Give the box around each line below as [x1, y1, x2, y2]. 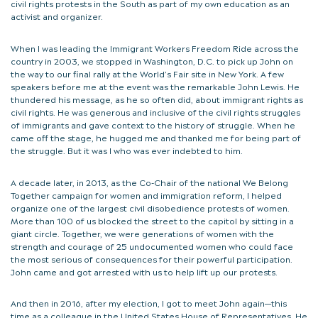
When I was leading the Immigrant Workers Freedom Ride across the [11, 41, 299, 55]
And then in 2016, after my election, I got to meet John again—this [11, 296, 287, 309]
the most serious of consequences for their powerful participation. [11, 251, 292, 265]
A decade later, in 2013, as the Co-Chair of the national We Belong [11, 175, 288, 188]
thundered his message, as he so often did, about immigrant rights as [11, 92, 303, 106]
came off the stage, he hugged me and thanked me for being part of [11, 131, 301, 144]
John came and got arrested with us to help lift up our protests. [11, 264, 278, 278]
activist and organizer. [11, 9, 105, 23]
